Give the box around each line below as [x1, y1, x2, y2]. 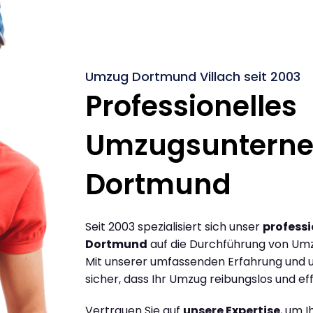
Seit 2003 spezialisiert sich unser [85, 218, 263, 235]
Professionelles [85, 86, 297, 126]
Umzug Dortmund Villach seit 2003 [85, 67, 300, 85]
